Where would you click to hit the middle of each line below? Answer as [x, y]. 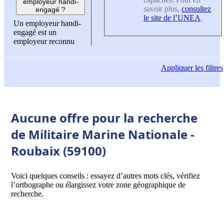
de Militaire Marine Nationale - [103, 134]
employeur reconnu [44, 41]
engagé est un [35, 32]
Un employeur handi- [47, 23]
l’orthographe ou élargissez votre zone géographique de [98, 184]
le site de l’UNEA [172, 17]
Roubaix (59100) [58, 150]
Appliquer [177, 68]
